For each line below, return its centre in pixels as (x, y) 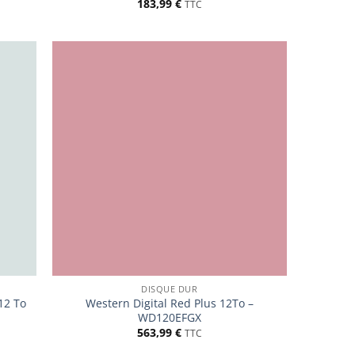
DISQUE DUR (169, 288)
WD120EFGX (169, 317)
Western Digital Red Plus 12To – (169, 303)
